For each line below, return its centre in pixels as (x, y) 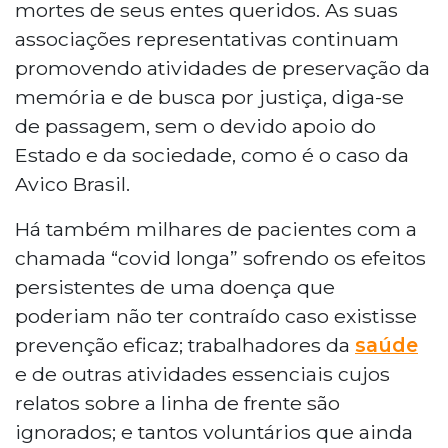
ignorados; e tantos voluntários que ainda (214, 431)
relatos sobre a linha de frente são (177, 402)
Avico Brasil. (72, 183)
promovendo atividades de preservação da (222, 67)
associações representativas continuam (207, 38)
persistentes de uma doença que (175, 286)
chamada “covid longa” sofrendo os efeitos (220, 257)
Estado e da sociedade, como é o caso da (212, 154)
